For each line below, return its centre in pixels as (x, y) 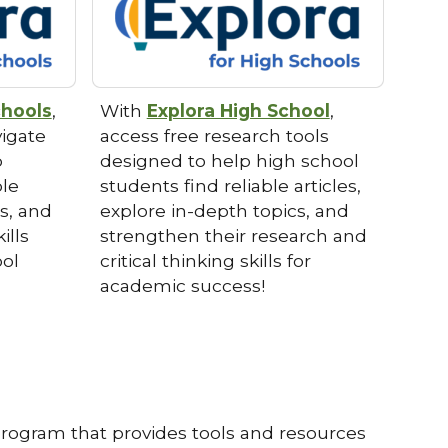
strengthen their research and (233, 236)
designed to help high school (229, 161)
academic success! (184, 286)
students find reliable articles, (230, 186)
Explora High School (238, 111)
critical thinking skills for (205, 261)
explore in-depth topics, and (224, 211)
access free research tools (214, 136)
